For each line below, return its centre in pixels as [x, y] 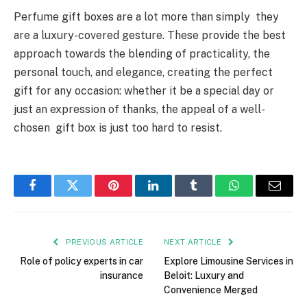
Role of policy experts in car [82, 261]
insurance [122, 275]
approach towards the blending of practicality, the [142, 53]
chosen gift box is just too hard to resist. [118, 127]
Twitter [89, 196]
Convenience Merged [211, 290]
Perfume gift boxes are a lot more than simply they [146, 16]
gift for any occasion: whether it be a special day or [144, 90]
